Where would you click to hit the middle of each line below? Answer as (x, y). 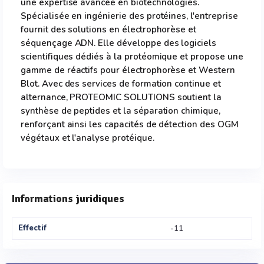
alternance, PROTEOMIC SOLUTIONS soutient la (121, 97)
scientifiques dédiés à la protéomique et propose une (132, 57)
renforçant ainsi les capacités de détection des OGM (130, 124)
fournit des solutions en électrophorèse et (109, 29)
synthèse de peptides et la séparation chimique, (121, 111)
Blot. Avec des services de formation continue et (121, 84)
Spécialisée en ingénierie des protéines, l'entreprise (129, 16)
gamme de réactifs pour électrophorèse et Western (128, 70)
